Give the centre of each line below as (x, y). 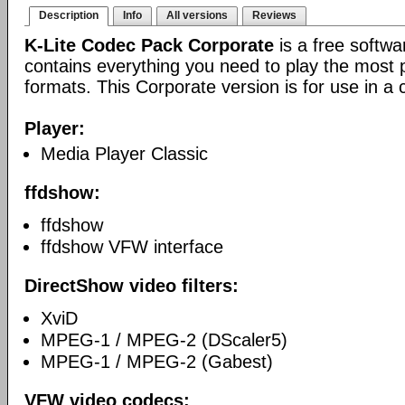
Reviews (274, 15)
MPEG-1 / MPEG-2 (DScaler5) (164, 340)
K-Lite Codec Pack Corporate (149, 45)
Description (69, 15)
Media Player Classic (124, 154)
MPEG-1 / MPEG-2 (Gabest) (157, 362)
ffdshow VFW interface (132, 247)
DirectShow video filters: (132, 286)
